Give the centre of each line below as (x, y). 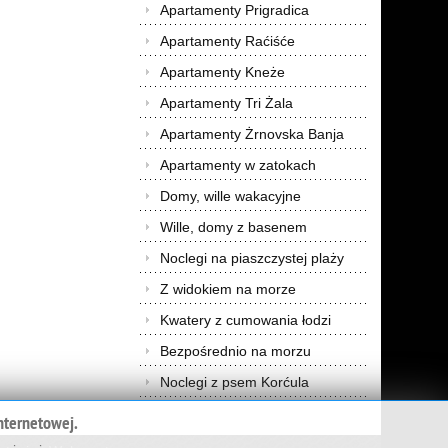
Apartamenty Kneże (222, 72)
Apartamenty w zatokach (238, 165)
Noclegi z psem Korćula (234, 382)
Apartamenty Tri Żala (226, 103)
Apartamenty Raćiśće (227, 41)
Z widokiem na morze (228, 289)
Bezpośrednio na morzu (235, 351)
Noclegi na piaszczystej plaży (252, 258)
